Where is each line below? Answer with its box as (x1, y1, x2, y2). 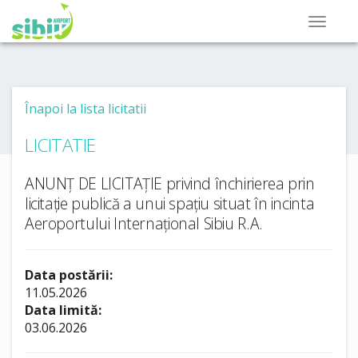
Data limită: (25, 301, 101, 319)
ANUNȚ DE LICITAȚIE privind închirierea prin (25, 173, 315, 194)
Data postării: (25, 266, 113, 284)
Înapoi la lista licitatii (25, 100, 146, 117)
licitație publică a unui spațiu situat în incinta (25, 193, 315, 214)
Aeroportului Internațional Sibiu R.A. (25, 213, 263, 234)
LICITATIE (25, 133, 96, 157)
